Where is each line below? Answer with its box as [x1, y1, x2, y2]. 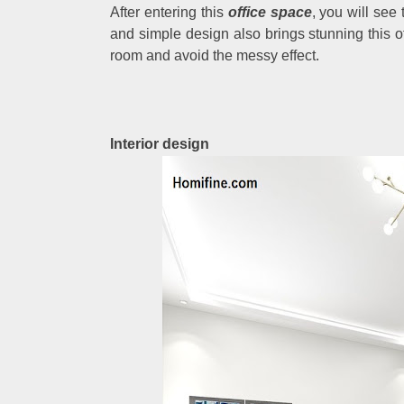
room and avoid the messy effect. [110, 48, 319, 63]
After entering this [110, 5, 228, 20]
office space [227, 5, 312, 20]
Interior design [110, 136, 209, 151]
